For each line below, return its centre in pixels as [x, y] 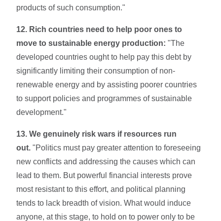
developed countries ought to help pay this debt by [104, 57]
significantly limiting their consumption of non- [96, 71]
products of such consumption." [71, 7]
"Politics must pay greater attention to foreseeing [116, 147]
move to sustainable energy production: [91, 43]
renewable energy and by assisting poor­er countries [107, 84]
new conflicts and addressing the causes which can [106, 161]
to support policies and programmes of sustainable [104, 98]
